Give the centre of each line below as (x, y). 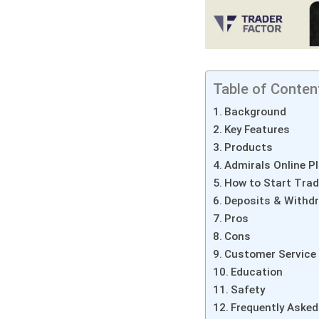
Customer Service (270, 254)
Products (248, 147)
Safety (247, 289)
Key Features (257, 129)
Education (256, 272)
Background (255, 111)
